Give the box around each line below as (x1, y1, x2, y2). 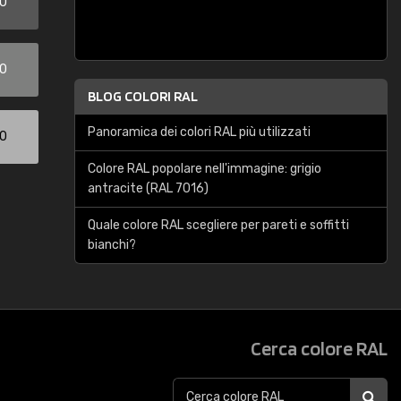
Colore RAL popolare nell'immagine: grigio (88, 161, 321, 176)
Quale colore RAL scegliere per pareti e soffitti (88, 218, 349, 233)
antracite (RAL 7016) (88, 181, 209, 196)
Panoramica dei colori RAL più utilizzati (88, 124, 311, 140)
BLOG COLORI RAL (88, 88, 198, 105)
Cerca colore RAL (251, 337, 388, 360)
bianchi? (88, 237, 136, 252)
